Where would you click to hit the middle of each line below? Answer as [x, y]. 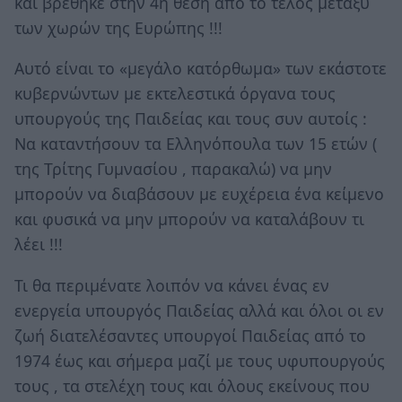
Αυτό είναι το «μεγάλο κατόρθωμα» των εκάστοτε [201, 69]
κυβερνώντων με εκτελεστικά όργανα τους [175, 94]
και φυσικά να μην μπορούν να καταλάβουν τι [189, 219]
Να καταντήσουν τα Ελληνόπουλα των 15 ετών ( [196, 144]
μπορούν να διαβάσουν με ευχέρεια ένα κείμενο [199, 194]
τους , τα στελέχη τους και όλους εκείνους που [192, 385]
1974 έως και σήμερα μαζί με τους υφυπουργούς [200, 360]
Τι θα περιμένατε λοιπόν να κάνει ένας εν [172, 285]
